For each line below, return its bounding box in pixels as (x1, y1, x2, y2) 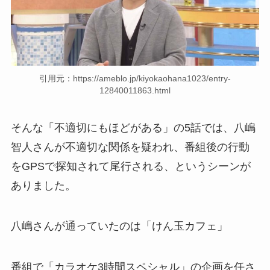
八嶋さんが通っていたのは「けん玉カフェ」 (10, 220, 228, 233)
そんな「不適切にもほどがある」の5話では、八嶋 (10, 121, 256, 134)
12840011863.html (99, 85, 171, 95)
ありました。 (10, 179, 76, 192)
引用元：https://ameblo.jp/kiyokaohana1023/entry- (39, 73, 231, 83)
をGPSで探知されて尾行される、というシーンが (10, 160, 251, 172)
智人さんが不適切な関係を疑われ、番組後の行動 (10, 140, 250, 153)
